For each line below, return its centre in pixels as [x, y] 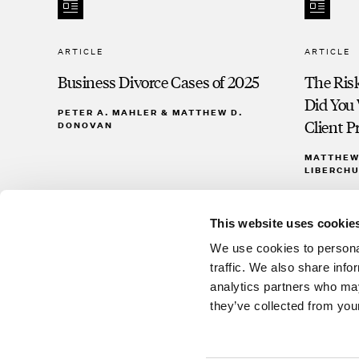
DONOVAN [85, 125]
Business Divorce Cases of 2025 [159, 82]
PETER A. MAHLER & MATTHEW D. [150, 112]
